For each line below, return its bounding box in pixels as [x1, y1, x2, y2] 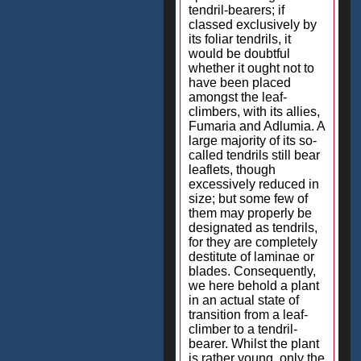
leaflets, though [189, 163, 276, 176]
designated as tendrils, [189, 221, 317, 234]
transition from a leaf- [189, 308, 308, 322]
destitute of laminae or [189, 250, 314, 263]
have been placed [189, 76, 291, 89]
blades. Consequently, [189, 264, 316, 278]
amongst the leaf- [189, 90, 287, 104]
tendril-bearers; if [189, 3, 284, 17]
